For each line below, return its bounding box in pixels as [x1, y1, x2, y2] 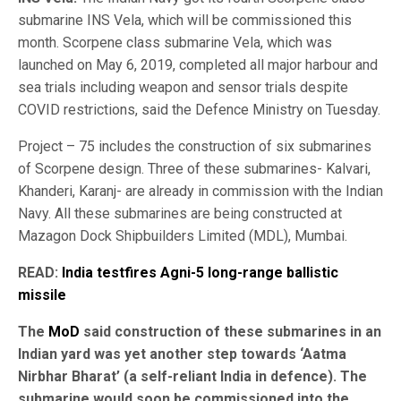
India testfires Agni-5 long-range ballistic [62, 263, 338, 281]
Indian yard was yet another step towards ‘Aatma [18, 345, 346, 363]
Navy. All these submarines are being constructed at [18, 204, 342, 222]
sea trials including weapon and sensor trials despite [18, 78, 348, 96]
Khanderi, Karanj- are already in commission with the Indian [18, 182, 383, 200]
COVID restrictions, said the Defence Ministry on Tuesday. [18, 100, 380, 118]
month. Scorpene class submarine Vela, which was [18, 33, 332, 51]
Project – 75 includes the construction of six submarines [18, 137, 371, 155]
